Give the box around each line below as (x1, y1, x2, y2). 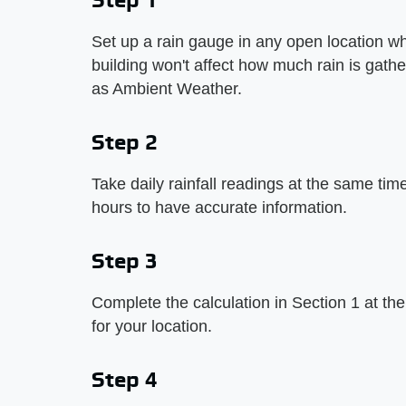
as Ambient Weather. (92, 80, 242, 98)
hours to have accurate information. (92, 198, 347, 217)
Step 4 (92, 367, 158, 391)
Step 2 (92, 130, 158, 154)
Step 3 (92, 248, 158, 273)
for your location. (92, 317, 212, 335)
